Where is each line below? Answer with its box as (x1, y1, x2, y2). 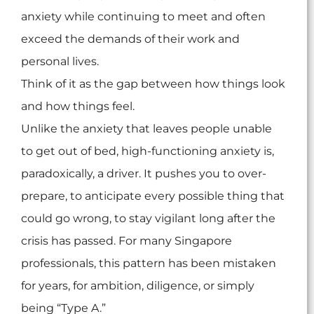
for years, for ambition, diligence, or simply (21, 279, 254, 293)
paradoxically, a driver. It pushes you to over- (21, 167, 266, 181)
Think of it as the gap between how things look (21, 77, 285, 91)
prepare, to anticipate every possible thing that (21, 189, 285, 203)
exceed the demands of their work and (21, 32, 240, 46)
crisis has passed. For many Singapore (21, 234, 232, 248)
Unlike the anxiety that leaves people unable (21, 122, 272, 136)
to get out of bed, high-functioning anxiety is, (21, 144, 274, 158)
